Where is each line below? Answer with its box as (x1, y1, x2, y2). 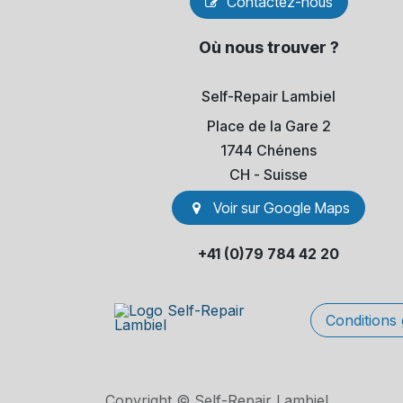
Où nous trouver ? (198, 38, 339, 58)
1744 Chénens (220, 141, 318, 160)
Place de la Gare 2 (206, 117, 331, 136)
